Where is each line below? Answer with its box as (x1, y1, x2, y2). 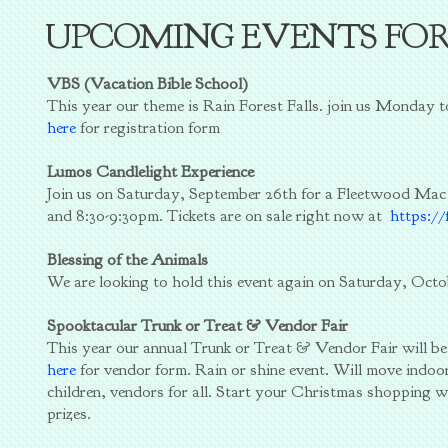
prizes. (47, 403, 92, 424)
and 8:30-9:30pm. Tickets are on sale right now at (47, 205, 387, 226)
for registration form (76, 117, 221, 138)
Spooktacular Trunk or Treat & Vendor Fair (47, 315, 349, 336)
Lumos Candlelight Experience (47, 161, 255, 182)
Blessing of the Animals (47, 249, 209, 270)
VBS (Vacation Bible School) (47, 73, 249, 94)
